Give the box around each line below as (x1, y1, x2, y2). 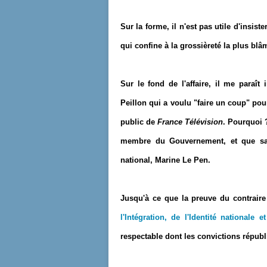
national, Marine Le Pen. (120, 156, 210, 164)
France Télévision (157, 117, 223, 126)
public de (120, 117, 157, 126)
